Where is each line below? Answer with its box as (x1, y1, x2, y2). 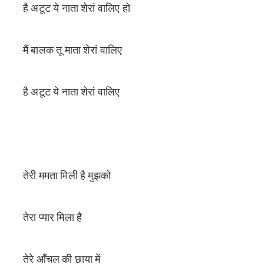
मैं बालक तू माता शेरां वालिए (23, 44, 123, 57)
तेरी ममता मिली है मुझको (23, 169, 111, 182)
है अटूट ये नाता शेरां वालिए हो (23, 2, 130, 15)
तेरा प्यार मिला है (23, 211, 82, 224)
